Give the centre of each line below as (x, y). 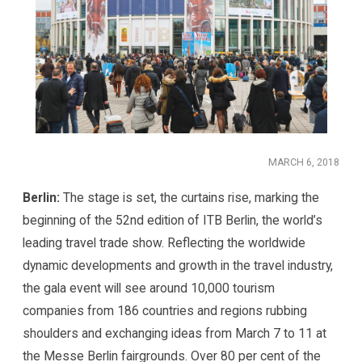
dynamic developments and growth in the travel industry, (178, 266)
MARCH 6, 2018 (303, 162)
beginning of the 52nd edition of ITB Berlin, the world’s (173, 221)
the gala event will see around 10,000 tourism (149, 288)
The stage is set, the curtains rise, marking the (190, 198)
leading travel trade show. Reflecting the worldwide (164, 243)
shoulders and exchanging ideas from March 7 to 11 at (175, 334)
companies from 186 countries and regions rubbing (165, 311)
